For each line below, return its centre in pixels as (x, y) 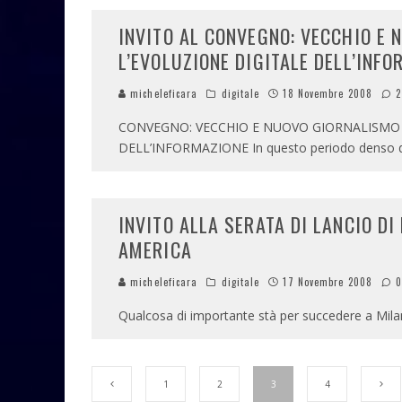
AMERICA (155, 250)
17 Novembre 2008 (328, 282)
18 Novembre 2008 (328, 94)
